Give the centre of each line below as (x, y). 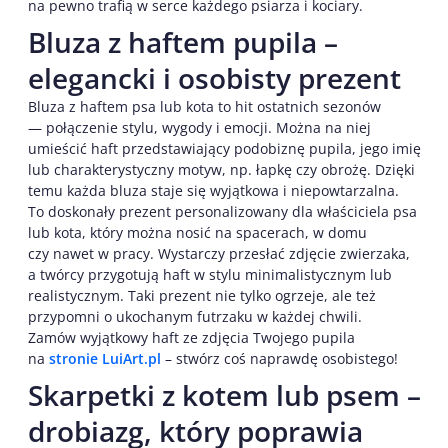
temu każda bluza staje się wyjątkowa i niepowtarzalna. (213, 190)
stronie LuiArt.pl (105, 358)
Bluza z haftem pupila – (183, 41)
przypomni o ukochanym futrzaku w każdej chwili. (195, 316)
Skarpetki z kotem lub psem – (224, 394)
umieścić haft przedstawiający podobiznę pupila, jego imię (224, 148)
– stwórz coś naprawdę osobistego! (279, 358)
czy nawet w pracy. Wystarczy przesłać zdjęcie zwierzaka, (219, 253)
